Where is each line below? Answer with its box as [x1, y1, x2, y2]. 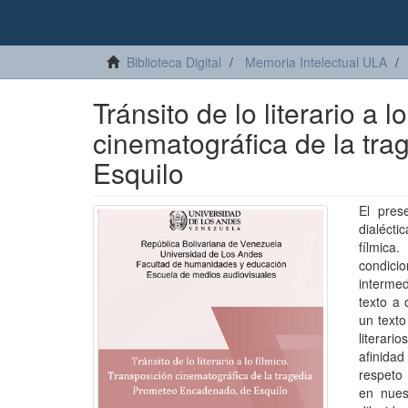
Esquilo [93, 153, 184, 192]
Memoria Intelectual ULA [245, 53, 387, 71]
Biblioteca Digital [127, 53, 221, 71]
